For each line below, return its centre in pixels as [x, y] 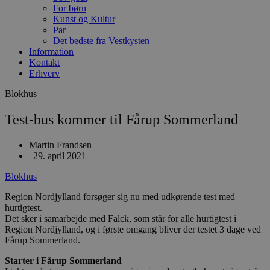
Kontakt [44, 62]
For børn [70, 8]
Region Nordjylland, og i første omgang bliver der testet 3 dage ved [133, 229]
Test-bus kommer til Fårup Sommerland [121, 119]
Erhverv [44, 73]
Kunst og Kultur [84, 19]
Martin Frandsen [60, 145]
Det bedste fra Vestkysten [101, 41]
